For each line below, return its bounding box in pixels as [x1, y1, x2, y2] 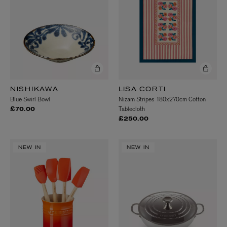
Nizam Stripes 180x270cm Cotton [119, 95, 206, 103]
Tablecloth [119, 104, 145, 113]
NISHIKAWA [10, 86, 58, 93]
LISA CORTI [119, 86, 166, 93]
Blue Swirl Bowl [10, 95, 50, 103]
